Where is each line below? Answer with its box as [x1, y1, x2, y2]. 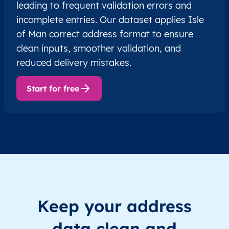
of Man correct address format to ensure [16, 28, 193, 40]
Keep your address [37, 196, 192, 217]
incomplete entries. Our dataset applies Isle [16, 14, 204, 26]
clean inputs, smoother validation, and [16, 42, 181, 55]
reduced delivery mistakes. [16, 57, 131, 69]
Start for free [27, 83, 79, 94]
